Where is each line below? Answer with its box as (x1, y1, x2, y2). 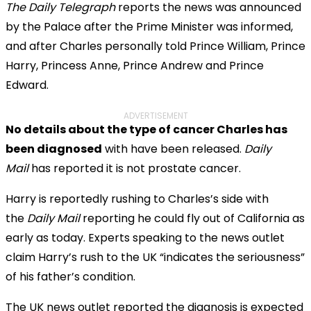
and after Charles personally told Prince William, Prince (6, 37, 305, 54)
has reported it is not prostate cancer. (28, 160, 241, 176)
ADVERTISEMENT (123, 109, 188, 121)
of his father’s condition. (6, 268, 135, 285)
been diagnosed (6, 140, 102, 157)
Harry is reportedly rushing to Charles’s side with (6, 190, 269, 207)
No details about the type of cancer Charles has (6, 121, 287, 137)
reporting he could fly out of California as (80, 210, 305, 226)
